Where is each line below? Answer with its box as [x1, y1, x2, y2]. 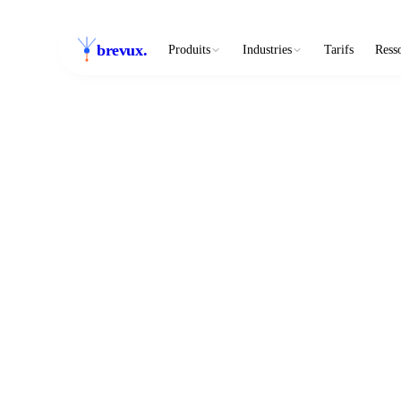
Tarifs [324, 43, 354, 56]
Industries [243, 43, 293, 56]
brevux [97, 40, 143, 59]
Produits [168, 43, 211, 56]
